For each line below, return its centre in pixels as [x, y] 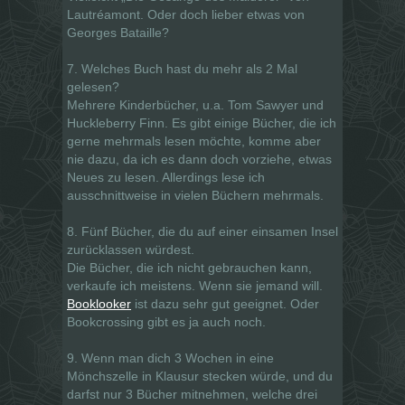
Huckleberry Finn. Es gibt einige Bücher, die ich [202, 122]
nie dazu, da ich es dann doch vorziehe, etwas [199, 159]
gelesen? [93, 86]
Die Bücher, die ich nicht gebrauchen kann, [189, 267]
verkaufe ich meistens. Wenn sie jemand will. [195, 285]
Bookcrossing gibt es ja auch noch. [166, 321]
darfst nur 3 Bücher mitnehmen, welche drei [192, 394]
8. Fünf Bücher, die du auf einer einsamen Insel [202, 231]
